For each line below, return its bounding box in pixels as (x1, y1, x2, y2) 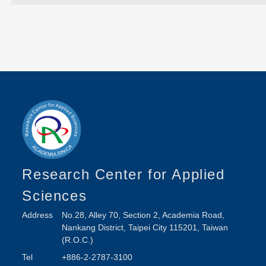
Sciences (22, 188, 87, 204)
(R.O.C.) (61, 235, 93, 245)
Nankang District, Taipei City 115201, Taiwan (61, 223, 228, 232)
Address (22, 210, 53, 220)
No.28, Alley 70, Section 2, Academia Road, (61, 210, 224, 220)
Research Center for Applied (22, 166, 225, 182)
